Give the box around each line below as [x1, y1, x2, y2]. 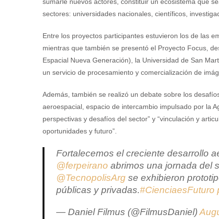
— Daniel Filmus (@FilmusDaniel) [56, 206, 199, 217]
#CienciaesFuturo [140, 184, 215, 195]
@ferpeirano [56, 160, 108, 171]
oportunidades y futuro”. [43, 127, 117, 135]
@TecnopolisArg [56, 172, 126, 183]
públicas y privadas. [56, 184, 140, 195]
